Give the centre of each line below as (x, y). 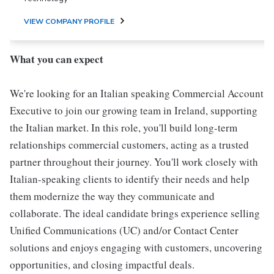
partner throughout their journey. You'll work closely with (134, 162)
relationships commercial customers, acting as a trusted (129, 145)
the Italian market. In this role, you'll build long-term (124, 128)
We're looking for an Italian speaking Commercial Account (137, 93)
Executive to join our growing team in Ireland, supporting (134, 110)
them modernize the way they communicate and (112, 196)
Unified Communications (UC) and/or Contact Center (124, 230)
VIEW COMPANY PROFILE (69, 21)
